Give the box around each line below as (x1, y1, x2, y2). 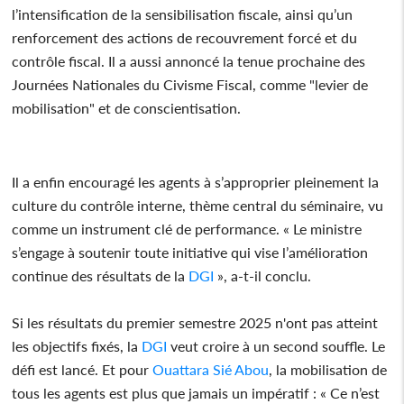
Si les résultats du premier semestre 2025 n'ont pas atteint (12, 313, 379, 331)
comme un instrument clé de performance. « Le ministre (12, 219, 363, 237)
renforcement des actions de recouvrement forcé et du (12, 28, 358, 46)
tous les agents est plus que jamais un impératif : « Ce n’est (12, 383, 381, 401)
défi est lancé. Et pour (12, 360, 153, 378)
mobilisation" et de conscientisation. (12, 98, 242, 116)
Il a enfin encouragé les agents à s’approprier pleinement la (12, 172, 380, 190)
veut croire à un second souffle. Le (167, 336, 386, 354)
